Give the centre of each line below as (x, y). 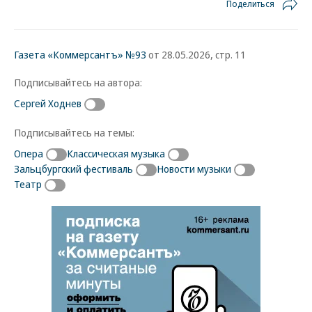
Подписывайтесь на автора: (78, 82)
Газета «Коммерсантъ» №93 (80, 54)
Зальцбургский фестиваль (73, 168)
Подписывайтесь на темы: (74, 132)
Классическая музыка (116, 153)
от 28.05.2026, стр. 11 (196, 54)
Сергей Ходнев (48, 103)
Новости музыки (194, 168)
